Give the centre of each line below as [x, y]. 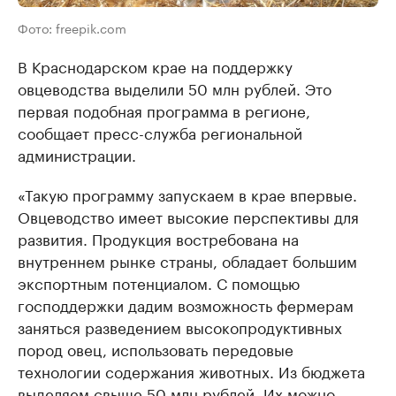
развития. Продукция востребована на [158, 238]
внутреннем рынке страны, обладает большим [187, 260]
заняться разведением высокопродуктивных [180, 327]
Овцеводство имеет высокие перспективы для [188, 216]
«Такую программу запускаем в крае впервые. [187, 194]
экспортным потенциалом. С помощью [159, 282]
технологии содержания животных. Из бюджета [191, 371]
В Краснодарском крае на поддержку [155, 66]
